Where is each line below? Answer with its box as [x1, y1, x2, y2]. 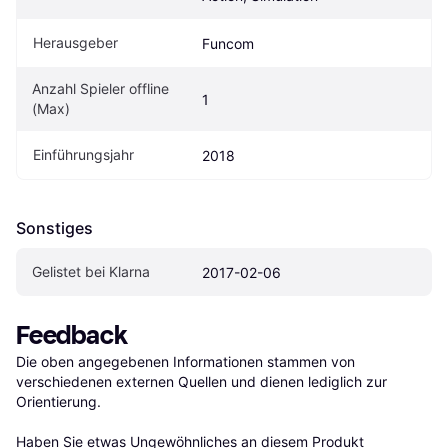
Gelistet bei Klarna [32, 262, 150, 280]
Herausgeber [33, 33, 118, 51]
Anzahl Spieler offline [32, 79, 169, 97]
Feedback [16, 319, 128, 351]
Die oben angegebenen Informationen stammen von [16, 352, 355, 370]
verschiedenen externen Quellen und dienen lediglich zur [16, 372, 387, 390]
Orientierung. [16, 392, 101, 410]
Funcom [202, 34, 254, 52]
